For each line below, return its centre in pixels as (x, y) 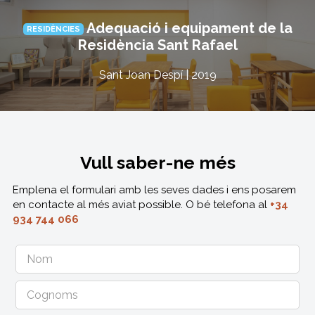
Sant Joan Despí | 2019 (157, 75)
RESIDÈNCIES (53, 30)
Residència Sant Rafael (157, 45)
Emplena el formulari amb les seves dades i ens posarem (154, 190)
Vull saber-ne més (157, 163)
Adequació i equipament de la (188, 28)
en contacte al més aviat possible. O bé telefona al (141, 205)
